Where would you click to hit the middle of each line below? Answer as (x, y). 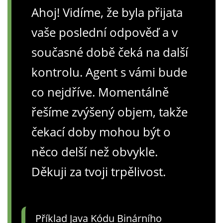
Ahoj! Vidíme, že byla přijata (107, 12)
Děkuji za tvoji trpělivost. (99, 171)
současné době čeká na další (110, 52)
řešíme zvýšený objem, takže (110, 111)
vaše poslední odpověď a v (105, 32)
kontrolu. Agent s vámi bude (109, 72)
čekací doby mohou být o (101, 131)
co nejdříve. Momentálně (100, 92)
